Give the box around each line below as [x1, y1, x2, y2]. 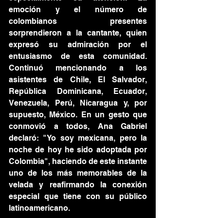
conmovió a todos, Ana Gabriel [9, 122, 147, 131]
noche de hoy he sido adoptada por [9, 145, 147, 154]
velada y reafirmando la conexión [9, 180, 147, 189]
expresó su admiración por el [9, 40, 147, 49]
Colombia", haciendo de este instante [9, 157, 147, 166]
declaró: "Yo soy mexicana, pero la [9, 133, 147, 143]
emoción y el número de [9, 5, 147, 14]
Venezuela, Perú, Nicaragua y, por [9, 98, 147, 108]
